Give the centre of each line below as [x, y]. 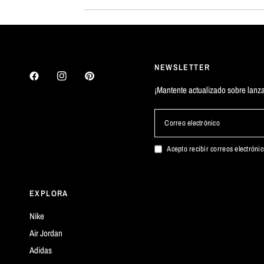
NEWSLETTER [182, 67]
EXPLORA [49, 193]
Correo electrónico [192, 123]
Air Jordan [46, 233]
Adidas [41, 250]
